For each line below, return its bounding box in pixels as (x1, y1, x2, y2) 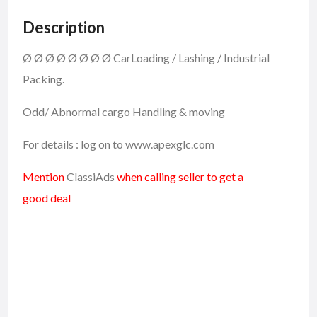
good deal (23, 190, 71, 204)
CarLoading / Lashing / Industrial (113, 50, 270, 64)
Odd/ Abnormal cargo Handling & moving (23, 104, 225, 118)
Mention (23, 169, 67, 183)
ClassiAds (67, 169, 115, 183)
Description (23, 17, 105, 37)
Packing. (23, 71, 64, 86)
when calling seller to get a (115, 169, 243, 183)
